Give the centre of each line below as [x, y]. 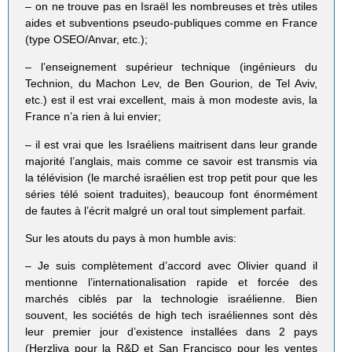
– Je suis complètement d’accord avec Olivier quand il [171, 265]
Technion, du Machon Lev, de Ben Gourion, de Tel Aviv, [171, 84]
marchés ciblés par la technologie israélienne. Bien [171, 298]
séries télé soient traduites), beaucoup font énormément [171, 194]
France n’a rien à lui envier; [93, 117]
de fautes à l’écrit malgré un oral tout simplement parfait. [166, 210]
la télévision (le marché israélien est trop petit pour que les [171, 177]
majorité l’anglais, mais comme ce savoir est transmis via [171, 161]
